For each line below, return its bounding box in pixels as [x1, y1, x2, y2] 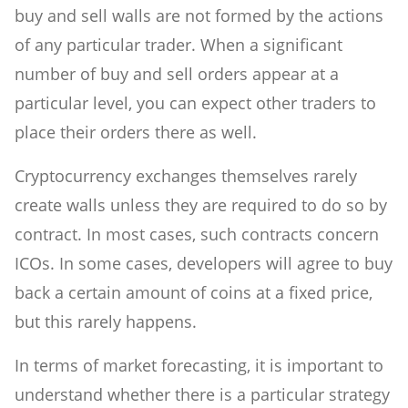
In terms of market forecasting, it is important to [15, 354, 383, 377]
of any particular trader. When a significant [15, 34, 342, 56]
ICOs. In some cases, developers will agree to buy [15, 252, 393, 275]
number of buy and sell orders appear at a [15, 63, 339, 86]
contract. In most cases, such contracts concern [15, 223, 379, 246]
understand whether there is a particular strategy [15, 383, 390, 406]
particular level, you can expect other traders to [15, 92, 376, 115]
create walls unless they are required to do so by [15, 194, 387, 217]
